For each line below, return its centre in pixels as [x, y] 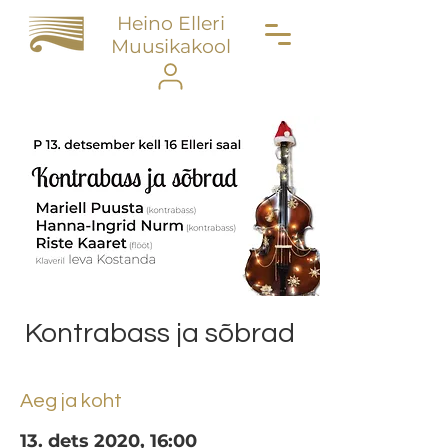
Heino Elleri [170, 23]
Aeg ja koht [71, 401]
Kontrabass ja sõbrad [160, 333]
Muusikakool [170, 46]
